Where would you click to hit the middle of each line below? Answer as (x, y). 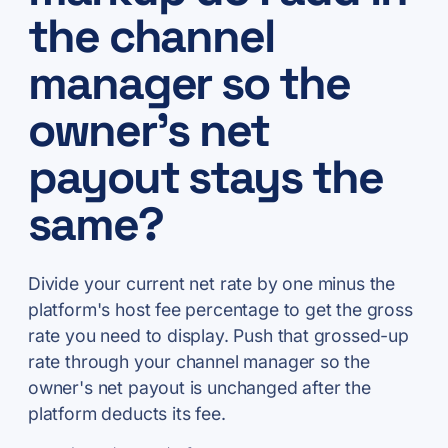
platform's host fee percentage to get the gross (220, 309)
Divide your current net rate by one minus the (212, 283)
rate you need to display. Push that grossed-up (218, 335)
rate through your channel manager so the (199, 361)
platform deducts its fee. (127, 413)
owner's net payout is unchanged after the (199, 387)
